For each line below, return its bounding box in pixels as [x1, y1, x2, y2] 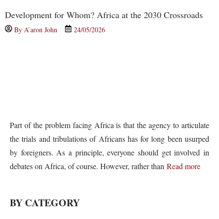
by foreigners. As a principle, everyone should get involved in [10, 147, 209, 158]
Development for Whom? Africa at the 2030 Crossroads [5, 9, 203, 21]
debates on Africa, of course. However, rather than [10, 161, 167, 172]
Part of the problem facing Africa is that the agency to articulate [10, 120, 209, 131]
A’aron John [24, 25, 57, 35]
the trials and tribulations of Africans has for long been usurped [10, 133, 209, 144]
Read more [167, 161, 200, 172]
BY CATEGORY [10, 195, 80, 210]
